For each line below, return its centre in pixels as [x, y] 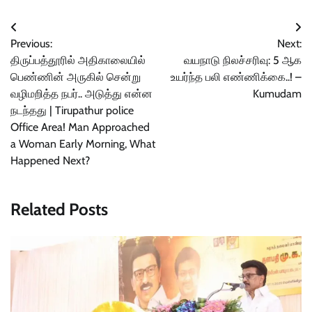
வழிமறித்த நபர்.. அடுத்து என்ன [81, 93]
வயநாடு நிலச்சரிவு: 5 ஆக [243, 60]
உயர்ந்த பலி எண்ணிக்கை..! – [236, 77]
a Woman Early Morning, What [83, 143]
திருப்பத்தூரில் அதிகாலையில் [78, 60]
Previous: [31, 43]
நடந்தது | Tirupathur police [72, 110]
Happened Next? [50, 160]
